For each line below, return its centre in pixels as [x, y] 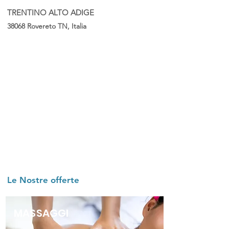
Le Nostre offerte [43, 180]
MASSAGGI [41, 213]
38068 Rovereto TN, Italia [47, 26]
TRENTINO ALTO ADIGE [51, 13]
